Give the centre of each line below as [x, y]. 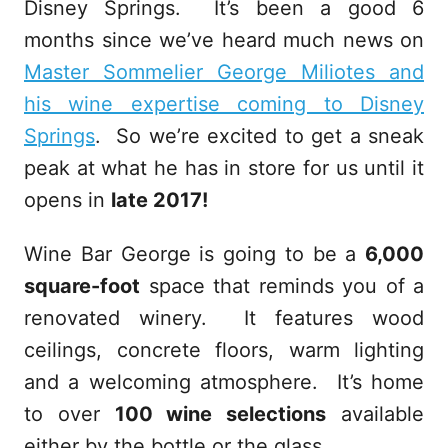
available [375, 414]
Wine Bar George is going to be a [194, 254]
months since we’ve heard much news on [224, 40]
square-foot [82, 286]
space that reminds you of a [282, 286]
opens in [67, 200]
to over [69, 414]
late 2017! [159, 200]
